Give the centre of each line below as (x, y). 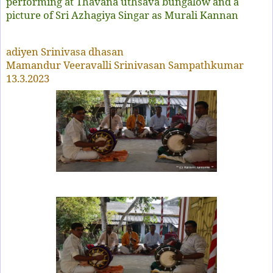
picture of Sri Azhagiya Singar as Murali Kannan (122, 15)
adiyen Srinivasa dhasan (65, 51)
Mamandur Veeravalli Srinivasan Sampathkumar (125, 65)
